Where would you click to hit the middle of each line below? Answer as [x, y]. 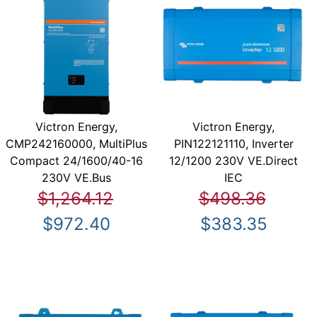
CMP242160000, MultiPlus [77, 143]
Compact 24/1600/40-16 [77, 160]
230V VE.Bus [77, 177]
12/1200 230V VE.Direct [234, 160]
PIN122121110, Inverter [234, 143]
